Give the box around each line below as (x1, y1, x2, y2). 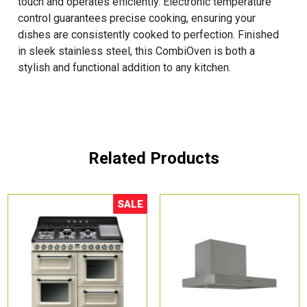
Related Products (88, 149, 219, 169)
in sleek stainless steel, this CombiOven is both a (18, 45, 256, 58)
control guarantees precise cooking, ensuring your (18, 12, 256, 25)
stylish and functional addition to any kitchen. (18, 61, 232, 75)
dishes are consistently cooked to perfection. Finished (18, 28, 280, 42)
